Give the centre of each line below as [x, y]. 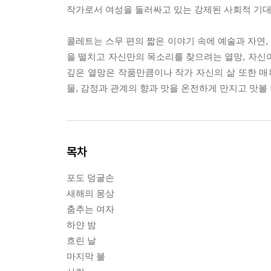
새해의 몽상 [90, 193]
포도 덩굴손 [90, 177]
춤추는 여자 [90, 209]
